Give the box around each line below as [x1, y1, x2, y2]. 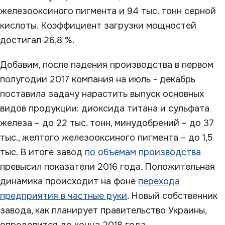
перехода [138, 176, 180, 187]
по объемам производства [85, 147, 201, 158]
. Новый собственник [127, 190, 217, 201]
